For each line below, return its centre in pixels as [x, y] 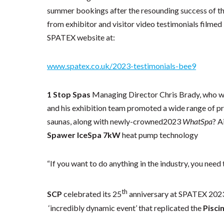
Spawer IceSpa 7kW [85, 135]
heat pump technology [160, 135]
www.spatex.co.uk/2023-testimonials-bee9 [122, 66]
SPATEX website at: [81, 37]
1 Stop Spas [69, 94]
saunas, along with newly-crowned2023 [115, 121]
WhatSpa [198, 121]
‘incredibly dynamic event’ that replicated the [125, 207]
